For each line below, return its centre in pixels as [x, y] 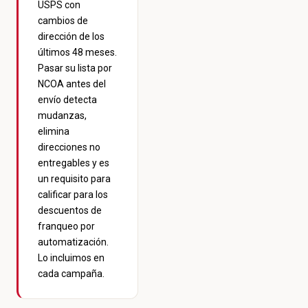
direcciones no [69, 147]
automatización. [73, 242]
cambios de [63, 21]
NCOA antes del [72, 84]
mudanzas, [62, 116]
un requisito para [74, 179]
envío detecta [67, 100]
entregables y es [74, 163]
